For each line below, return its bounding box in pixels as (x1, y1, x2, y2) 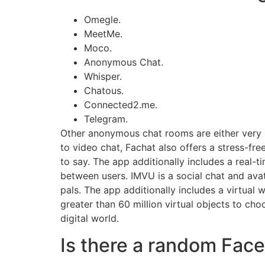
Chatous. (84, 85, 124, 97)
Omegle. (84, 14, 121, 26)
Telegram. (84, 113, 128, 125)
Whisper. (84, 70, 122, 83)
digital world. (60, 212, 119, 225)
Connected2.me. (84, 99, 157, 111)
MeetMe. (84, 28, 122, 40)
